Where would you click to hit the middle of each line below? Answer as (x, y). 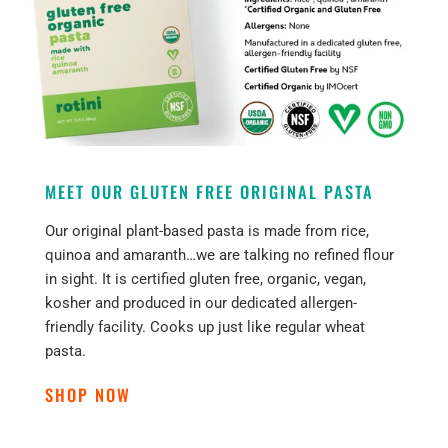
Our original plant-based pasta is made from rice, (206, 231)
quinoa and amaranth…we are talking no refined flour (219, 255)
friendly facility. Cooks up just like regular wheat (204, 327)
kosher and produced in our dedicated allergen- (200, 303)
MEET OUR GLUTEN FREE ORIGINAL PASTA (209, 192)
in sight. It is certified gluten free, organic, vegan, (205, 279)
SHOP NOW (90, 395)
